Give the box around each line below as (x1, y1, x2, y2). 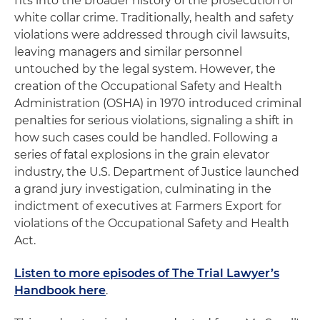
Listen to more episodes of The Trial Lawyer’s (14, 266, 279, 280)
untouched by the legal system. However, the (14, 61, 276, 76)
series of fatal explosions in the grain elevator (14, 147, 269, 161)
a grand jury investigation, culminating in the (14, 181, 271, 196)
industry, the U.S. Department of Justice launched (14, 164, 299, 179)
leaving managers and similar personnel (14, 44, 242, 59)
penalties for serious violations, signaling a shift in (14, 113, 294, 127)
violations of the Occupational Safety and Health (14, 216, 289, 230)
